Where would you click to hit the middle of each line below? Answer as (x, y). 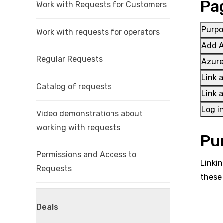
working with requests (78, 127)
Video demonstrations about (90, 113)
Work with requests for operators (98, 32)
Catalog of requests (74, 86)
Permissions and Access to (86, 155)
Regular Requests (69, 59)
